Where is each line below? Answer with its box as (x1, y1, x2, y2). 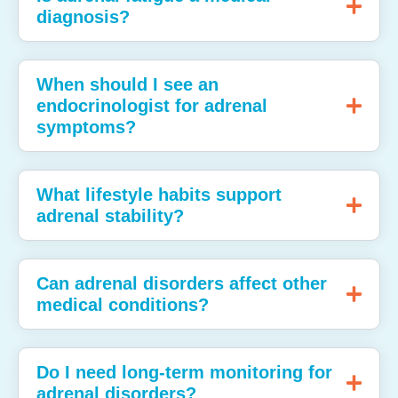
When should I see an (36, 75, 219, 95)
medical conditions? (36, 295, 209, 315)
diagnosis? (36, 7, 130, 28)
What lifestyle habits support (36, 185, 282, 205)
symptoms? (36, 117, 136, 138)
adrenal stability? (36, 206, 184, 227)
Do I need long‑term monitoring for (36, 362, 332, 383)
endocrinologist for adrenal (36, 96, 267, 116)
